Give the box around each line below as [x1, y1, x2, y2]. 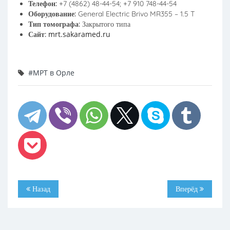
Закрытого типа [82, 20, 130, 29]
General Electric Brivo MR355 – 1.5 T [78, 9, 195, 18]
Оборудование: [28, 9, 78, 18]
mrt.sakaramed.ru [48, 29, 110, 39]
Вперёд [176, 184, 200, 194]
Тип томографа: [28, 20, 82, 29]
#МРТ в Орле [28, 68, 74, 78]
